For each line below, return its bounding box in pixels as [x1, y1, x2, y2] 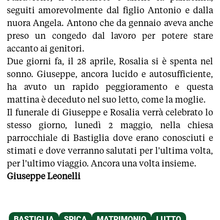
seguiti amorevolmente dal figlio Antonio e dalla [7, 4, 213, 15]
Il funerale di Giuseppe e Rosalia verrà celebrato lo [7, 107, 213, 117]
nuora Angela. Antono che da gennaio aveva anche [7, 17, 213, 28]
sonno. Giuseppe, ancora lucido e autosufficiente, [7, 68, 213, 79]
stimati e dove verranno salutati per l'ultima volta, [7, 145, 213, 156]
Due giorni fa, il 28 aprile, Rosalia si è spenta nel [7, 55, 213, 66]
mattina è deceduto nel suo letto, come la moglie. [7, 94, 206, 105]
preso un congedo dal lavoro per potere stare [7, 30, 213, 41]
